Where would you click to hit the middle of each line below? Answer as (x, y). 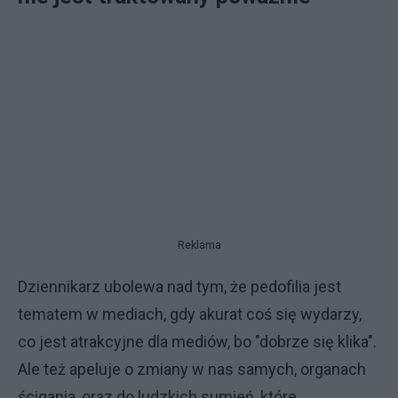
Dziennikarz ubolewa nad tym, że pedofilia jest (179, 286)
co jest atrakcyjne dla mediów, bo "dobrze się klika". (197, 341)
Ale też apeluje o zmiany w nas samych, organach (192, 369)
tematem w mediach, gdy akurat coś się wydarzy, (190, 314)
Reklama (199, 245)
